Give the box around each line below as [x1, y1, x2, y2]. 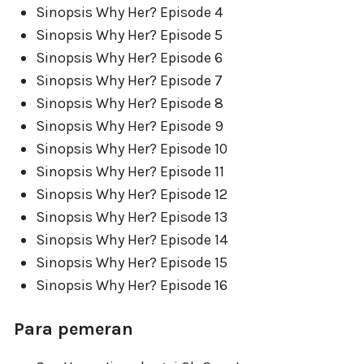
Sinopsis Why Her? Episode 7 [36, 71, 223, 89]
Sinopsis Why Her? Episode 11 [36, 162, 224, 180]
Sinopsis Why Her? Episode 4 [36, 3, 223, 21]
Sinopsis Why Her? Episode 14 [36, 231, 227, 249]
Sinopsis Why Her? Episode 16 [36, 276, 227, 294]
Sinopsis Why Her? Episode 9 [36, 117, 223, 135]
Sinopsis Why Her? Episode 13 [36, 208, 227, 226]
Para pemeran [14, 318, 133, 340]
